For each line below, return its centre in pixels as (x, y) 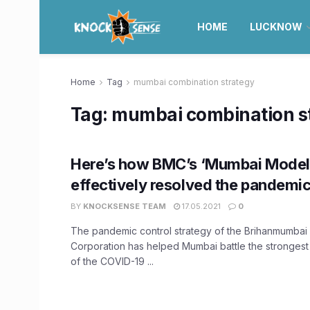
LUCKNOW (276, 27)
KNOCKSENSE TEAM (125, 206)
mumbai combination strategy (194, 82)
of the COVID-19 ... (112, 261)
